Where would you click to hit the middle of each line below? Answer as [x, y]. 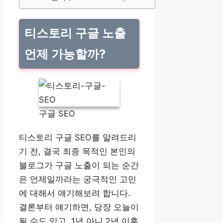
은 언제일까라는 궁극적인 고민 [78, 179]
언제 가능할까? [65, 54]
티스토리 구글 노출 [75, 33]
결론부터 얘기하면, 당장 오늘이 [79, 207]
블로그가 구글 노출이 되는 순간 [79, 165]
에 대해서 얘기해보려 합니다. [75, 193]
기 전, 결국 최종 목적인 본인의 [77, 151]
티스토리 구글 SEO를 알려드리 [78, 137]
